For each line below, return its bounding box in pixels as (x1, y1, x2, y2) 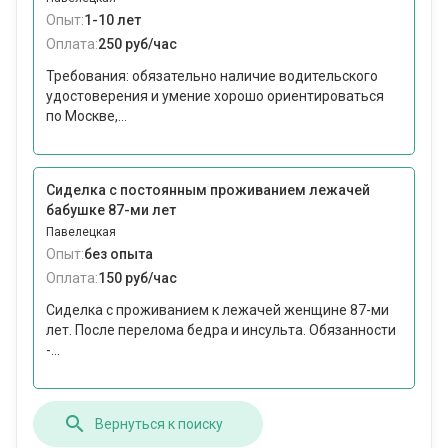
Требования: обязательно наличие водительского (46, 68, 378, 85)
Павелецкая (46, 225, 116, 240)
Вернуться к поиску (95, 415, 223, 432)
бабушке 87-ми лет (46, 202, 176, 219)
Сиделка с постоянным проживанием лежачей (46, 182, 370, 199)
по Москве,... (46, 108, 127, 125)
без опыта (84, 246, 153, 263)
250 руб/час (98, 36, 177, 53)
